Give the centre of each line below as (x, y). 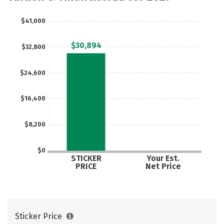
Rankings (149, 9)
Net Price (163, 166)
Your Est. (163, 158)
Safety (94, 9)
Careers (35, 30)
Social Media (37, 9)
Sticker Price (39, 216)
